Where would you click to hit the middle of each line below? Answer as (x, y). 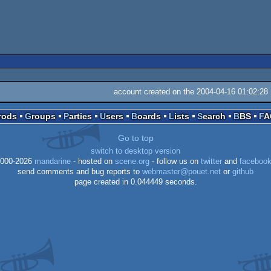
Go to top (135, 138)
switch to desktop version (135, 151)
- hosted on (93, 161)
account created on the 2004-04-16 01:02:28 (191, 91)
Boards (149, 116)
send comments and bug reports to (80, 171)
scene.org (132, 161)
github (243, 171)
